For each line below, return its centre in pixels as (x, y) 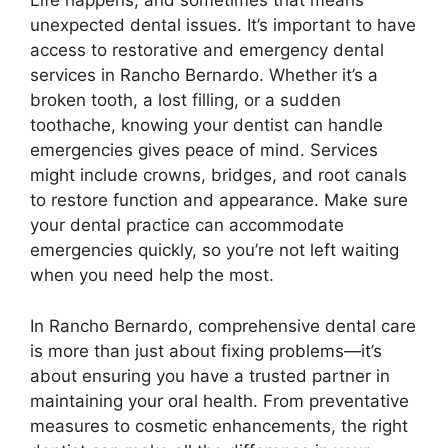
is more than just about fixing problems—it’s (206, 350)
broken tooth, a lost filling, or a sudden (185, 100)
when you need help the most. (152, 275)
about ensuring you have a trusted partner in (210, 375)
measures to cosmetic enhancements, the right (219, 425)
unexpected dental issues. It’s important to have (223, 25)
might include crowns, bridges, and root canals (218, 175)
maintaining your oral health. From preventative (219, 400)
